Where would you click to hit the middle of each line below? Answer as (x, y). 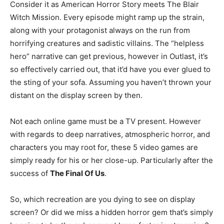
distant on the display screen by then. (76, 95)
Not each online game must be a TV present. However (105, 121)
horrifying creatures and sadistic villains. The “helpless (107, 43)
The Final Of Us (77, 173)
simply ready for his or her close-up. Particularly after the (111, 160)
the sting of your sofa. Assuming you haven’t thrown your (111, 82)
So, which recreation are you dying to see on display (102, 199)
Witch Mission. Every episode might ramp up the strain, (107, 17)
